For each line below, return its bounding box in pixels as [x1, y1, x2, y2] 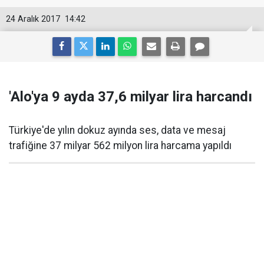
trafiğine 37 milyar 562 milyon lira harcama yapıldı [9, 140, 232, 151]
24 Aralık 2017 [6, 14, 60, 24]
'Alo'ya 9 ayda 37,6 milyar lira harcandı [9, 88, 252, 105]
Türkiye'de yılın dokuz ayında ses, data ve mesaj [9, 124, 226, 136]
